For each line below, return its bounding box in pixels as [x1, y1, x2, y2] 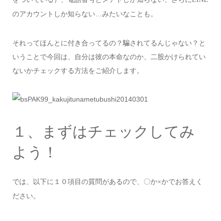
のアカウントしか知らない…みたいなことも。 [12, 10, 157, 18]
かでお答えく [161, 177, 203, 185]
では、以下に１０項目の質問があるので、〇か [12, 177, 157, 185]
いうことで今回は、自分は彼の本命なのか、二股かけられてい [12, 52, 206, 61]
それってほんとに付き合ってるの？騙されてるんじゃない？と [12, 38, 206, 47]
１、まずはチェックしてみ [12, 123, 195, 140]
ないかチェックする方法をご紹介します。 [12, 66, 144, 74]
